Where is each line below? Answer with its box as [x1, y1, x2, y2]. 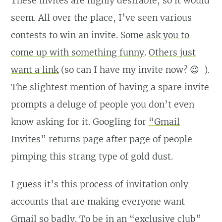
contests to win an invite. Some [11, 29, 147, 41]
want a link [11, 64, 59, 75]
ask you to [146, 29, 190, 41]
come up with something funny [11, 47, 145, 58]
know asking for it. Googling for [11, 116, 149, 127]
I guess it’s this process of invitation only [11, 179, 189, 190]
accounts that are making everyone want [11, 196, 185, 208]
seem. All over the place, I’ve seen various [11, 12, 192, 23]
